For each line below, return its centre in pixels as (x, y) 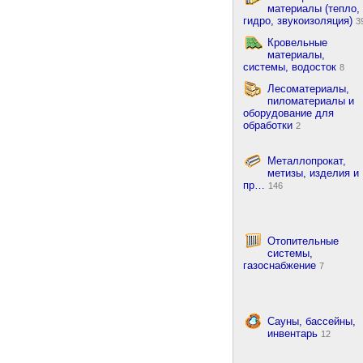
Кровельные (297, 43)
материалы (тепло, (314, 9)
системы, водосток (291, 67)
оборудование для (288, 113)
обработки (269, 126)
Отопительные (303, 241)
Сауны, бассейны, (312, 322)
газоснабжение (281, 266)
